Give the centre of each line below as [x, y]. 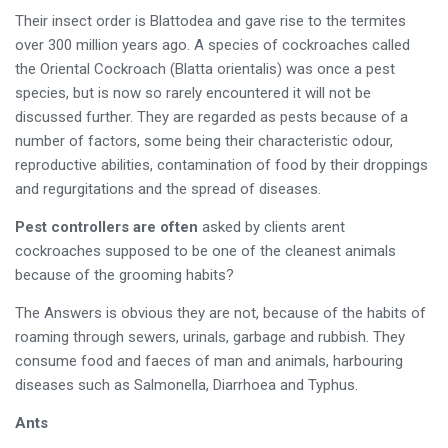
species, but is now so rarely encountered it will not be [192, 93]
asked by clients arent [271, 227]
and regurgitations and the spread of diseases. [167, 189]
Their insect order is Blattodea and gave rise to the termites [210, 21]
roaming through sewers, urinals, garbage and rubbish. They [209, 337]
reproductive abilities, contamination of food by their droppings [221, 165]
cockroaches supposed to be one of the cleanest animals [205, 251]
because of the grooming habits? [124, 275]
